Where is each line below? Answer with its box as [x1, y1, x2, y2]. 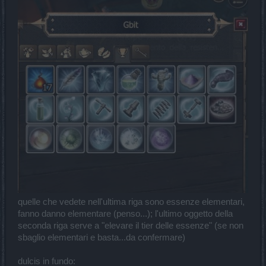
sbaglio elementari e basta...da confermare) [18, 232, 185, 242]
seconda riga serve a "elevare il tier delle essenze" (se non [18, 220, 243, 230]
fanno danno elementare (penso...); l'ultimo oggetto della [18, 208, 233, 218]
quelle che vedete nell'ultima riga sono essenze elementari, [18, 197, 245, 207]
